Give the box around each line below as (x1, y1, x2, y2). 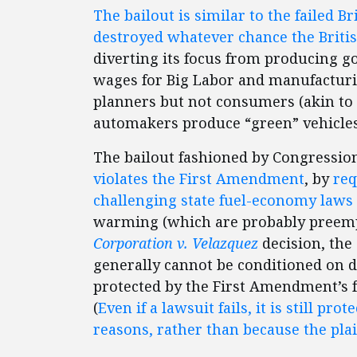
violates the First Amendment (93, 169, 304, 188)
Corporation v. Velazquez (93, 233, 258, 253)
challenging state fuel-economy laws (93, 190, 353, 210)
